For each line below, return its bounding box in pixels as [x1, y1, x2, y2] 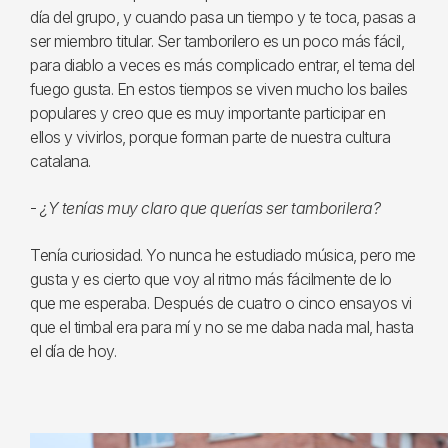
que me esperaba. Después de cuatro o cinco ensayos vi [30, 292, 412, 313]
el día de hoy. [30, 340, 116, 361]
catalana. [30, 150, 91, 171]
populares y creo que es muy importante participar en [30, 102, 385, 123]
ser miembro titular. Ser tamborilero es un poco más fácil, [30, 30, 404, 51]
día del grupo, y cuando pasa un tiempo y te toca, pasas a [30, 6, 416, 27]
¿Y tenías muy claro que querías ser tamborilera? [40, 197, 380, 218]
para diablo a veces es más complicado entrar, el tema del [30, 54, 415, 75]
